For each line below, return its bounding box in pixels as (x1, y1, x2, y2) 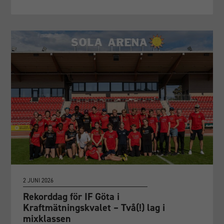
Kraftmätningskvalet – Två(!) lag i (23, 201, 165, 214)
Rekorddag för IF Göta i (23, 190, 120, 203)
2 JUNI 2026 (23, 176, 54, 185)
